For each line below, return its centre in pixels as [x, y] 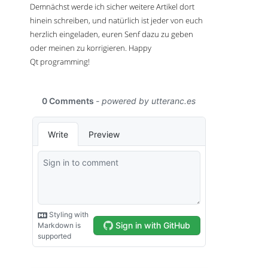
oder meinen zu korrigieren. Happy [91, 48]
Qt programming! [60, 62]
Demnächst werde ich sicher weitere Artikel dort [112, 7]
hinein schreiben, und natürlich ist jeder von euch [116, 21]
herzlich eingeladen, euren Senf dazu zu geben [112, 34]
